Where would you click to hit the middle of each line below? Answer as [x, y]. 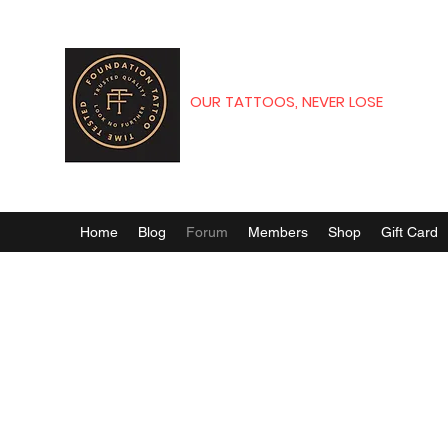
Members [278, 232]
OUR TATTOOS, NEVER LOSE [286, 101]
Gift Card [409, 232]
